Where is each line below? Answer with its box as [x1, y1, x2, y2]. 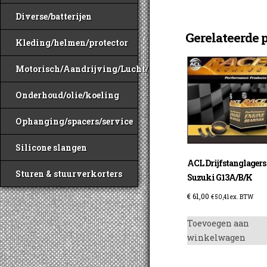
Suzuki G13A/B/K [187, 172, 253, 184]
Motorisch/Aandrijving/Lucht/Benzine [15, 63, 183, 74]
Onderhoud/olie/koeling [15, 89, 119, 101]
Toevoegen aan [187, 218, 250, 229]
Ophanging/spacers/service [15, 116, 133, 127]
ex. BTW [229, 193, 254, 201]
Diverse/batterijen [15, 11, 92, 22]
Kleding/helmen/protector [15, 37, 128, 48]
